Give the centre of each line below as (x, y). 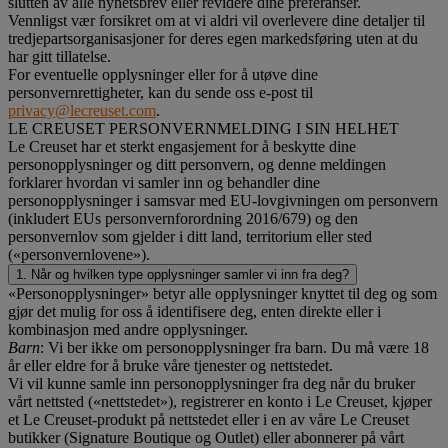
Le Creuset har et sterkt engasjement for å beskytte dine (182, 146)
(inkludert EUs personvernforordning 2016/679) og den (183, 218)
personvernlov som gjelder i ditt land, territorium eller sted (190, 236)
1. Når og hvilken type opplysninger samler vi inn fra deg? (182, 274)
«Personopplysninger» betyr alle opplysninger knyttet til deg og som (222, 293)
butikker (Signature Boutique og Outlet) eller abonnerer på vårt (206, 437)
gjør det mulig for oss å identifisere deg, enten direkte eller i (194, 311)
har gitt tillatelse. (59, 56)
